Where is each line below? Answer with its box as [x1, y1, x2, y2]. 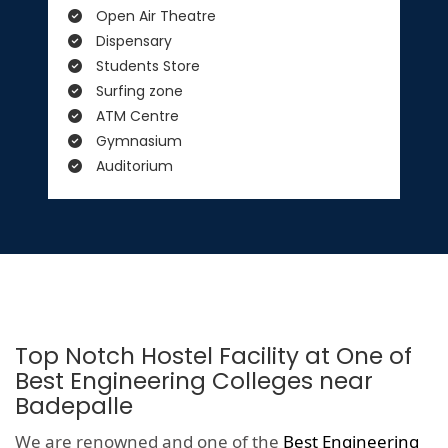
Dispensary [92, 31, 172, 52]
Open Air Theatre [92, 6, 216, 27]
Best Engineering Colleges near [15, 365, 373, 398]
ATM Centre [92, 106, 179, 127]
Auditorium [92, 156, 173, 177]
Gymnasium [92, 131, 182, 152]
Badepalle [15, 390, 133, 423]
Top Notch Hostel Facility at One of [15, 340, 412, 373]
